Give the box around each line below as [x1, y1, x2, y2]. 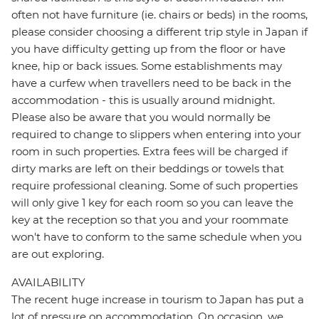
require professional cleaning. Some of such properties [11, 179, 298, 193]
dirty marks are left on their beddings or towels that [11, 162, 284, 176]
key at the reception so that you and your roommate [11, 213, 288, 227]
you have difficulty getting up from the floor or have [11, 42, 286, 56]
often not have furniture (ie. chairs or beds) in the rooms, [11, 8, 308, 22]
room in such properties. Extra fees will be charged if [11, 145, 288, 159]
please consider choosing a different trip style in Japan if [11, 25, 308, 39]
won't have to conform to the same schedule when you [11, 230, 302, 244]
